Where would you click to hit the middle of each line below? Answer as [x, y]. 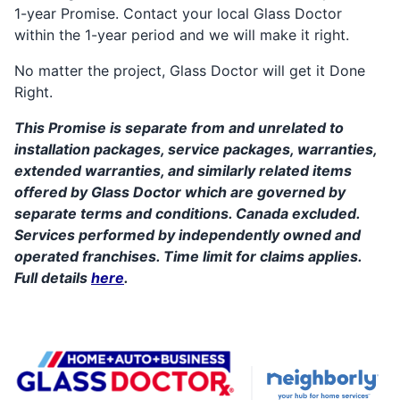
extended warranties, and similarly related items [183, 171]
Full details [53, 278]
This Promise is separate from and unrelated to [179, 128]
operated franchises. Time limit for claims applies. [188, 256]
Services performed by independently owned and [187, 235]
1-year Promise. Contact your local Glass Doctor [178, 13]
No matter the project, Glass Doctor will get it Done [190, 71]
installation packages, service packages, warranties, [196, 149]
